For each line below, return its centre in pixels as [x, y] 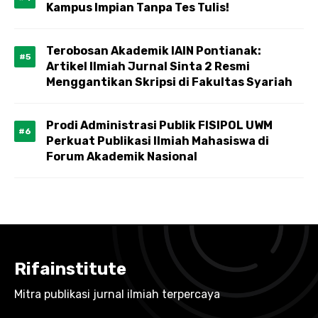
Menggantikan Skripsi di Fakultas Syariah [169, 82]
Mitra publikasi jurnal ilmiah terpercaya [117, 294]
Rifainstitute [70, 269]
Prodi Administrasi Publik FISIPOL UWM [159, 125]
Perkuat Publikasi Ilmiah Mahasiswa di [158, 141]
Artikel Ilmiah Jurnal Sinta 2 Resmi [148, 66]
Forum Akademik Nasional [122, 157]
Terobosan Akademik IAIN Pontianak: [154, 51]
